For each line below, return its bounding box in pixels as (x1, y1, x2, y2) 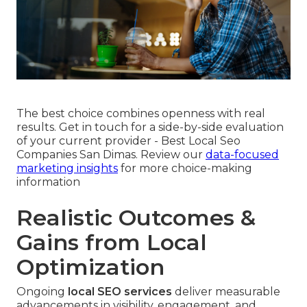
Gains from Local (16, 228, 207, 256)
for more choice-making (118, 161, 252, 175)
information (16, 175, 80, 188)
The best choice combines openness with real (16, 106, 265, 120)
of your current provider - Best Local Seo (16, 134, 241, 147)
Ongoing (16, 284, 68, 298)
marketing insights (16, 161, 118, 175)
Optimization (16, 253, 164, 280)
